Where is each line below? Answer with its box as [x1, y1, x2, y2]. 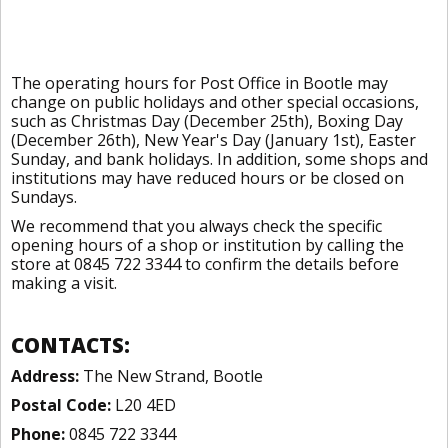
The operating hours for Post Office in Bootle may [11, 72, 388, 94]
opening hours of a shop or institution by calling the [11, 234, 404, 256]
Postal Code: [11, 394, 111, 416]
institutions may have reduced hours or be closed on [11, 167, 404, 189]
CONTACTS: [11, 331, 130, 359]
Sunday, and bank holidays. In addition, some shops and [11, 148, 428, 170]
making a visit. [11, 272, 117, 294]
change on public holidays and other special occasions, [11, 91, 419, 113]
